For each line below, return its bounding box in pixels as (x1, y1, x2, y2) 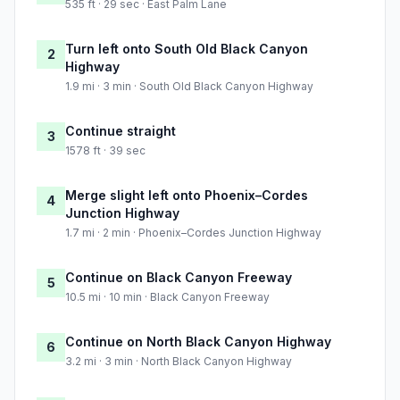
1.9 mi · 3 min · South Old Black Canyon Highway (65, 79, 313, 94)
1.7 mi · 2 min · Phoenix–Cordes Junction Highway (65, 226, 321, 240)
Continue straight (65, 123, 176, 139)
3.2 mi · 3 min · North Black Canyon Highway (65, 354, 292, 369)
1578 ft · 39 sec (65, 144, 146, 158)
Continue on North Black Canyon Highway (65, 334, 331, 350)
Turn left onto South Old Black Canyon (65, 41, 308, 57)
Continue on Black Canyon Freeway (65, 270, 292, 286)
